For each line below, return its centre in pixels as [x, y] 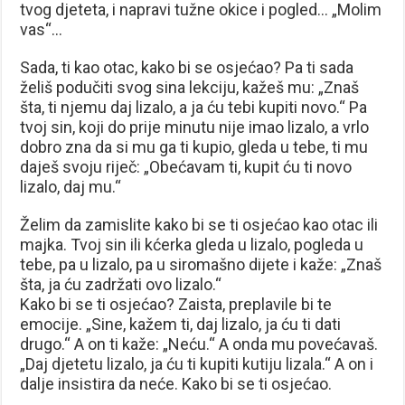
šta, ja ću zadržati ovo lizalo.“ [121, 284]
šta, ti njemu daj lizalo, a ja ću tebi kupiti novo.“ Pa [194, 107]
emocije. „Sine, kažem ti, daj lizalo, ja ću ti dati [181, 324]
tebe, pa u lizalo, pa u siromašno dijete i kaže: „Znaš [201, 264]
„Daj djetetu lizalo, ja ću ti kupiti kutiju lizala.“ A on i [197, 363]
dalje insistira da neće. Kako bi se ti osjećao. [176, 383]
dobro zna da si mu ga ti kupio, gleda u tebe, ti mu [194, 146]
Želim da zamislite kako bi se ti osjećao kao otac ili [199, 224]
